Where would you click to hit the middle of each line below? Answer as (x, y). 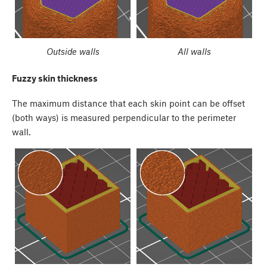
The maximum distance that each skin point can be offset (128, 103)
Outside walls (73, 52)
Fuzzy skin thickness (55, 78)
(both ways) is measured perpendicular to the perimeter (124, 118)
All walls (194, 52)
